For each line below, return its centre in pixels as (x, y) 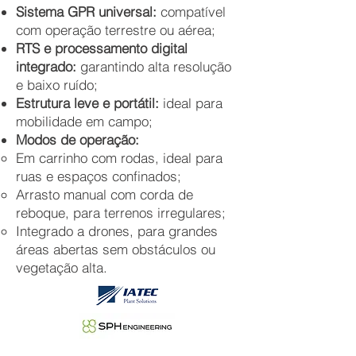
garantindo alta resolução (156, 67)
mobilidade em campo (82, 122)
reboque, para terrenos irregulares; (121, 213)
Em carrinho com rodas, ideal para (119, 158)
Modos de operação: (77, 140)
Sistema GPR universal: (88, 12)
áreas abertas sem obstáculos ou (116, 250)
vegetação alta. (62, 268)
